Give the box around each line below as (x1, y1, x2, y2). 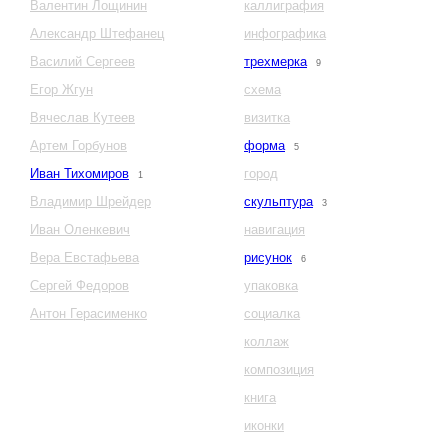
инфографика (244, 26, 326, 42)
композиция (244, 362, 314, 378)
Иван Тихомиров (30, 166, 129, 182)
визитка (244, 110, 290, 126)
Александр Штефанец (30, 26, 164, 42)
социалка (244, 306, 300, 322)
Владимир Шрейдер (30, 194, 151, 210)
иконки (244, 418, 284, 434)
